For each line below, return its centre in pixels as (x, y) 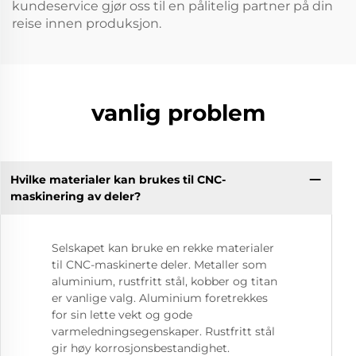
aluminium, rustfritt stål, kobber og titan (164, 282)
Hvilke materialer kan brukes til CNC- (118, 179)
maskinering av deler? (75, 196)
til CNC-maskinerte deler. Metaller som (159, 265)
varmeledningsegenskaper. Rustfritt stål (163, 332)
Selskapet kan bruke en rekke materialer (163, 248)
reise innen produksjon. (87, 23)
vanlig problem (178, 113)
